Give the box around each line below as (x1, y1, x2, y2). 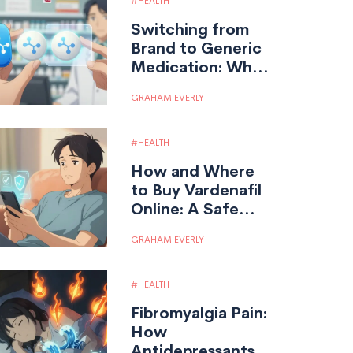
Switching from (131, 19, 249, 39)
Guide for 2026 (131, 217, 246, 238)
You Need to (131, 76, 227, 96)
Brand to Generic (131, 38, 262, 58)
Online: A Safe (131, 199, 239, 219)
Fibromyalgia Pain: (131, 303, 267, 323)
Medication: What (131, 57, 268, 77)
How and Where (131, 161, 255, 181)
